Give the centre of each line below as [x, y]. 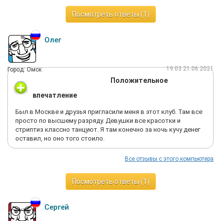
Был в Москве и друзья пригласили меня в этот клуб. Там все [109, 112]
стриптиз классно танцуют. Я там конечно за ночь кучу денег [108, 129]
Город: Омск [24, 70]
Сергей [57, 207]
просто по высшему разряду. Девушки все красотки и [98, 121]
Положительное [139, 80]
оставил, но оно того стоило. [60, 138]
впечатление [55, 95]
